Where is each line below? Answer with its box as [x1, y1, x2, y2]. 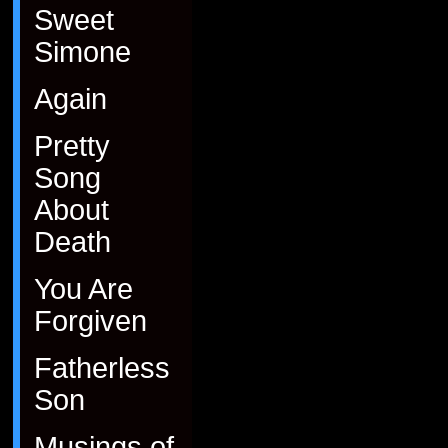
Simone [34, 35, 131, 69]
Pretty [34, 129, 110, 163]
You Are [34, 272, 133, 306]
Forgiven [34, 304, 147, 338]
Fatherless [34, 351, 170, 385]
